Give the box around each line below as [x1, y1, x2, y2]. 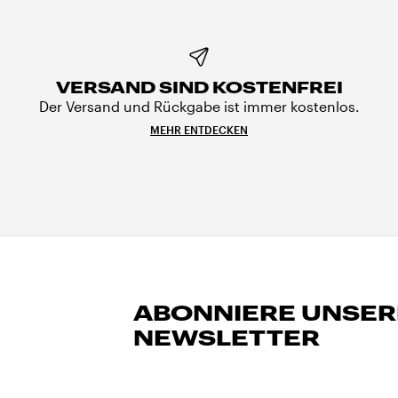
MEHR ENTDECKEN [150, 123, 248, 136]
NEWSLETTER [133, 324, 321, 350]
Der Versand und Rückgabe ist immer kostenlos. [38, 98, 360, 115]
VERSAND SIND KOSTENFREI [55, 78, 343, 97]
